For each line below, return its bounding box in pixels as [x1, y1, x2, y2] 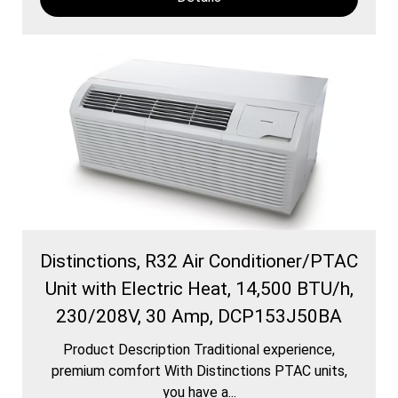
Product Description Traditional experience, [63, 340, 335, 358]
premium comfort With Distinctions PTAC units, [51, 362, 347, 379]
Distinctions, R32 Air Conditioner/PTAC [40, 250, 358, 272]
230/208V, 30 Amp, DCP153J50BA [56, 305, 342, 327]
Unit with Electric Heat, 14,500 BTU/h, [44, 277, 354, 299]
